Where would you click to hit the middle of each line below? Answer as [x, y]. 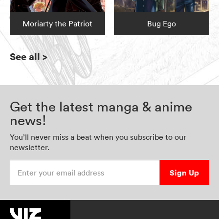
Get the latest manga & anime [101, 107]
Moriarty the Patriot [57, 24]
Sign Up [185, 173]
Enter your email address [53, 165]
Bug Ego [162, 24]
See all [25, 57]
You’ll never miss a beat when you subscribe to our [98, 137]
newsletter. [30, 147]
